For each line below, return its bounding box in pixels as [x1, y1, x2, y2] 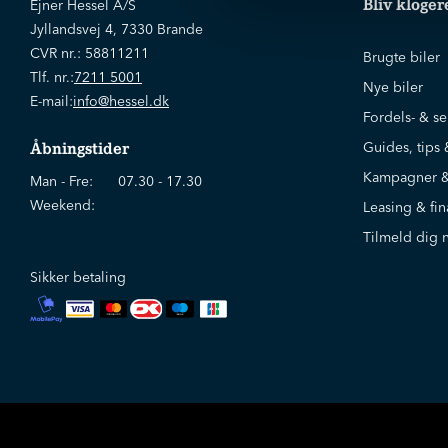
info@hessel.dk [73, 92, 169, 110]
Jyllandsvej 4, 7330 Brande [30, 20, 203, 38]
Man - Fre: [30, 172, 93, 190]
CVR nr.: [30, 44, 85, 62]
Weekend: [30, 196, 95, 214]
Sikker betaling [30, 268, 126, 286]
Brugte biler [363, 48, 440, 66]
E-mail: [30, 92, 73, 110]
